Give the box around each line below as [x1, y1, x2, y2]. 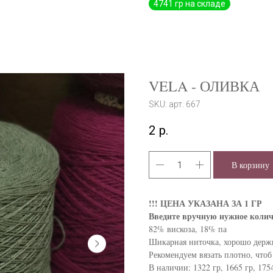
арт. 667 [169, 99, 200, 109]
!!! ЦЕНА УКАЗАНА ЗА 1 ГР [149, 197, 262, 210]
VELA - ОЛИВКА [149, 76, 260, 96]
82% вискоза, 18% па [149, 223, 227, 235]
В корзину [232, 159, 269, 171]
